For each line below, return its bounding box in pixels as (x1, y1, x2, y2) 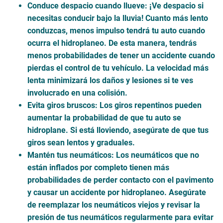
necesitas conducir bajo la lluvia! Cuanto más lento (27, 13, 208, 23)
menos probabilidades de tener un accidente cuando (27, 50, 215, 60)
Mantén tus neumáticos (27, 150, 111, 160)
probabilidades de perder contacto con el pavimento (27, 175, 214, 185)
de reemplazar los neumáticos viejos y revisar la (27, 200, 200, 210)
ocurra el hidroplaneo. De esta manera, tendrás (27, 38, 197, 48)
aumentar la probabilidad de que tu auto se (27, 112, 181, 122)
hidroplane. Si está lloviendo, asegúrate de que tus (27, 125, 209, 135)
